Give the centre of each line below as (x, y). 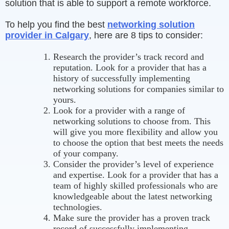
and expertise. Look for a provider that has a (136, 175)
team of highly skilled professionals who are (135, 186)
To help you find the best (56, 25)
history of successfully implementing (122, 78)
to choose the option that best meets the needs (138, 143)
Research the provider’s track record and (129, 57)
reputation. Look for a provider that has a (130, 67)
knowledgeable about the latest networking (133, 196)
